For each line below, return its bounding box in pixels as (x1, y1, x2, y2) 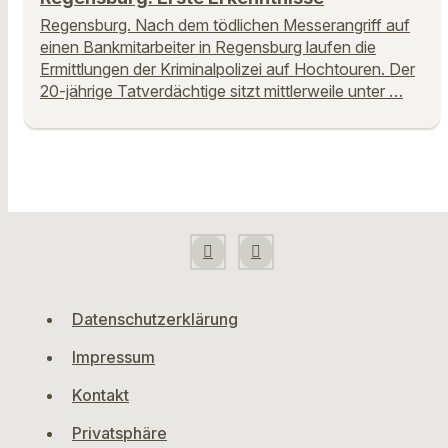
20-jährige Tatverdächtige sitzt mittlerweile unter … (40, 81, 403, 102)
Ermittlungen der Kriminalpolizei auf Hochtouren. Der (40, 59, 415, 80)
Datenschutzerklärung (72, 309, 238, 329)
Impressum (72, 347, 155, 367)
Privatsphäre (72, 423, 167, 443)
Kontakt (72, 385, 129, 405)
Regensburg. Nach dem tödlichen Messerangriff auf (40, 15, 410, 36)
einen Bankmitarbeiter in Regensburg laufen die (40, 37, 376, 58)
